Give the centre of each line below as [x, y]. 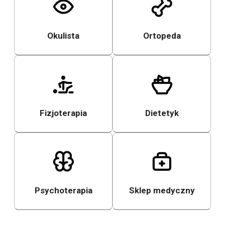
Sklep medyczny [162, 191]
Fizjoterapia [63, 113]
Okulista [63, 36]
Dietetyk [162, 113]
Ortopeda [162, 36]
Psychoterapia [63, 191]
